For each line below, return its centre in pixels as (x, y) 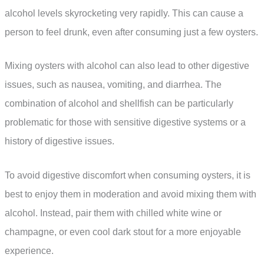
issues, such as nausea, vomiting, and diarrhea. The (113, 85)
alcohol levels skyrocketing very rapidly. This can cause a (124, 13)
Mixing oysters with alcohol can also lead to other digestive (127, 66)
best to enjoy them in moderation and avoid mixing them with (131, 194)
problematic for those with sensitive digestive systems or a (125, 123)
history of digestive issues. (60, 141)
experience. (29, 250)
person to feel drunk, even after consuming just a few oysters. (131, 32)
